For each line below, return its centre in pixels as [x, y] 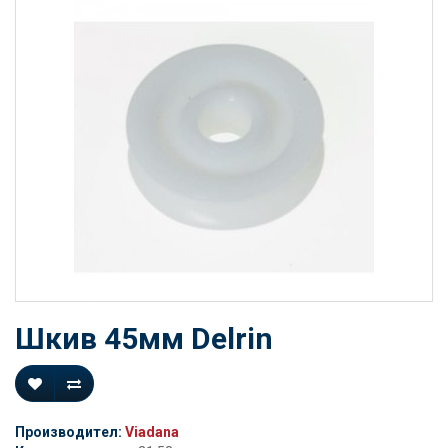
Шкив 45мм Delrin [144, 338]
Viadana [152, 432]
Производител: [70, 432]
